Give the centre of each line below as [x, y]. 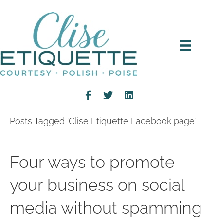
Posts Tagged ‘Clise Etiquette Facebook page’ [103, 121]
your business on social [97, 185]
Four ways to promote [92, 162]
